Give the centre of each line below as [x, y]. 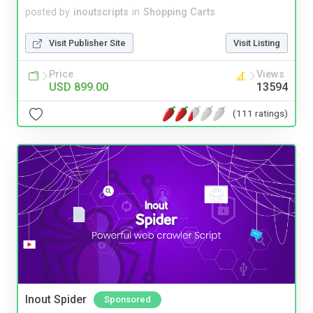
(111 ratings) [260, 113]
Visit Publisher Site [87, 43]
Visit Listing [257, 43]
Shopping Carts [179, 13]
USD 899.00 [79, 87]
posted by [48, 13]
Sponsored [128, 299]
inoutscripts [101, 13]
